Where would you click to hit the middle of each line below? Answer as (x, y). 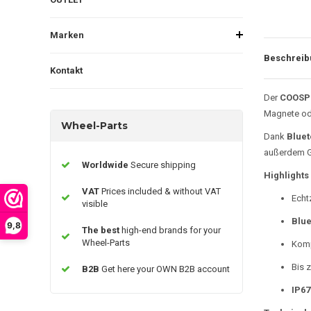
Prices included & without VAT (161, 191)
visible (95, 203)
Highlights (286, 175)
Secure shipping (163, 165)
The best (102, 230)
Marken (67, 35)
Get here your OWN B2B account (166, 269)
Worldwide (106, 165)
